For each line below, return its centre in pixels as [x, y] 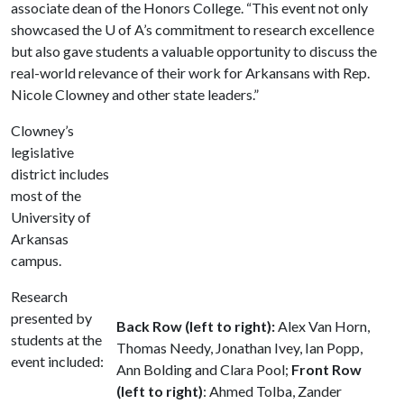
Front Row [326, 369]
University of [51, 216]
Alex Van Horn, [322, 326]
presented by [51, 317]
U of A [124, 29]
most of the [46, 195]
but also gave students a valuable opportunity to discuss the [194, 50]
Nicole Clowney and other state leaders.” [135, 94]
